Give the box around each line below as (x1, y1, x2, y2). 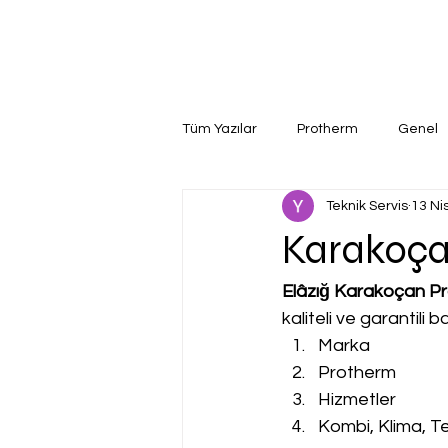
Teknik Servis (326, 198, 408, 213)
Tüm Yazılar (182, 121, 257, 136)
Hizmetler (318, 390, 396, 409)
